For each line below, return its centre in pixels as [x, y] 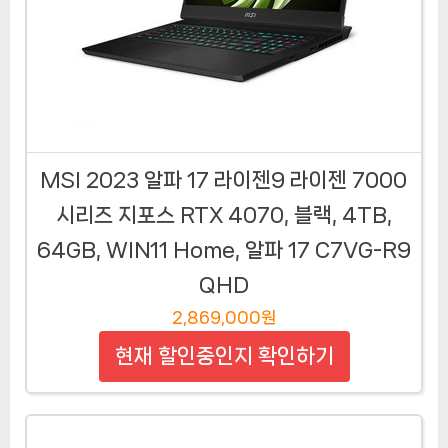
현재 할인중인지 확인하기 [224, 355]
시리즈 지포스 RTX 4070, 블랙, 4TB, [224, 214]
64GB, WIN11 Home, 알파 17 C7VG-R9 [224, 249]
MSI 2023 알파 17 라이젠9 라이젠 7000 [224, 179]
